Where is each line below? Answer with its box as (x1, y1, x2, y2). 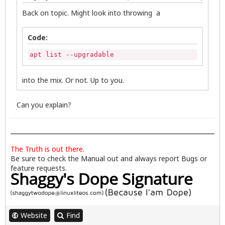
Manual (81, 154, 105, 164)
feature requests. (11, 163, 67, 173)
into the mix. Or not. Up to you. (22, 75, 124, 85)
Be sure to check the (11, 154, 81, 164)
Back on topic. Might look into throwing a (22, 8, 160, 18)
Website (21, 210, 47, 220)
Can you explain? (17, 100, 71, 110)
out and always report (105, 154, 181, 164)
